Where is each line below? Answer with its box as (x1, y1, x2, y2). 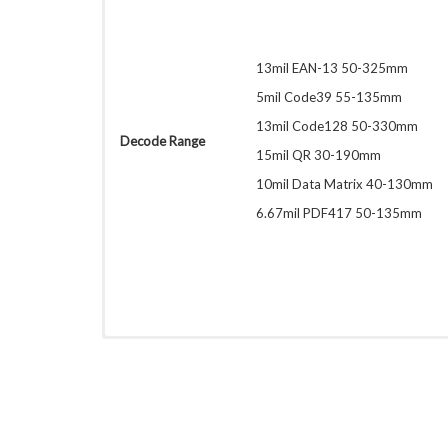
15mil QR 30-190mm (256, 147, 381, 163)
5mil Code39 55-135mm (256, 89, 402, 105)
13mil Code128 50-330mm (256, 118, 418, 134)
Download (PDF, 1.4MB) (120, 336, 261, 353)
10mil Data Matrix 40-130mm (256, 176, 433, 192)
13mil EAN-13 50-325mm (256, 60, 408, 76)
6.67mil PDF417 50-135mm (256, 205, 422, 221)
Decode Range (120, 133, 205, 149)
